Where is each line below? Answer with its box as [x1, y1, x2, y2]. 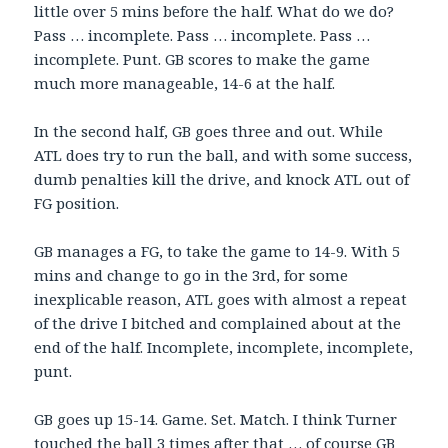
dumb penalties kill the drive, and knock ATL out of [34, 169, 410, 190]
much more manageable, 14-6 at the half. [34, 73, 336, 94]
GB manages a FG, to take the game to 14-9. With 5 [34, 241, 401, 262]
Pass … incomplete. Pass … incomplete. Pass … [34, 25, 371, 46]
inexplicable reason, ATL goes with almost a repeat [34, 289, 408, 310]
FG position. [34, 193, 120, 214]
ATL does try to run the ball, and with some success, [34, 145, 413, 166]
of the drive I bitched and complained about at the [34, 313, 402, 334]
